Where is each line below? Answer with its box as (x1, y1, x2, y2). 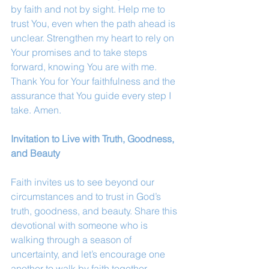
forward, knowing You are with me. (11, 61, 159, 73)
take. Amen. (11, 104, 61, 116)
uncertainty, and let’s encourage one (11, 248, 168, 260)
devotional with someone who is (11, 219, 150, 231)
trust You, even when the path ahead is (11, 17, 178, 29)
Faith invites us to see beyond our (11, 176, 157, 188)
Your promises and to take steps (11, 46, 150, 58)
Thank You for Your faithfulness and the (11, 75, 178, 87)
